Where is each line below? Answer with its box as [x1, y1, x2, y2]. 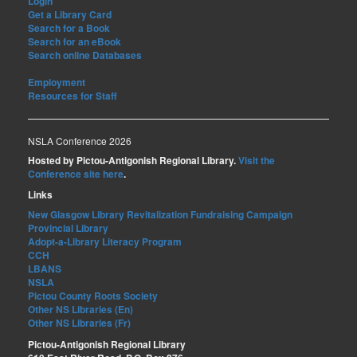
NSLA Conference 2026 [28, 134, 131, 148]
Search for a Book [28, 21, 110, 36]
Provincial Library [28, 221, 108, 236]
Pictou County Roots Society [28, 288, 158, 304]
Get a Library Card [28, 7, 112, 22]
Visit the [238, 153, 275, 168]
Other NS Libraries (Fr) [28, 316, 131, 331]
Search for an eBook [28, 34, 121, 49]
